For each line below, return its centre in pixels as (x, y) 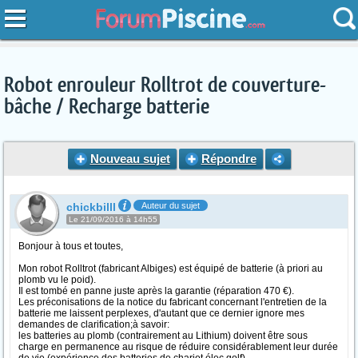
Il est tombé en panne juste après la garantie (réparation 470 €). (156, 291)
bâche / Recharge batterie (107, 107)
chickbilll (91, 207)
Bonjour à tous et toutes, (71, 246)
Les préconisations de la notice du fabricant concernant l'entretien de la (173, 302)
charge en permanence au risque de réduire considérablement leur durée (178, 347)
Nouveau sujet (130, 159)
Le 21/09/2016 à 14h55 (113, 219)
